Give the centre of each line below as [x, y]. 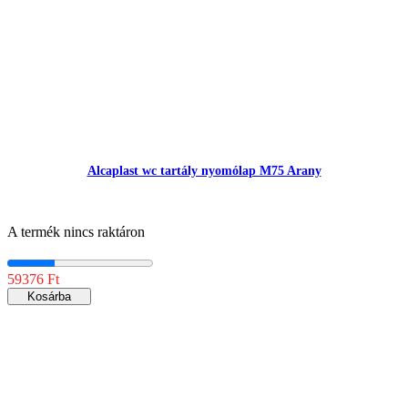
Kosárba [49, 296]
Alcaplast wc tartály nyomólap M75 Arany [204, 170]
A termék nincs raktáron [76, 231]
